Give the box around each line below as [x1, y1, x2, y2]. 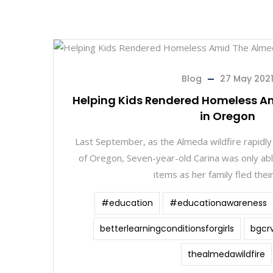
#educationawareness [169, 197, 267, 209]
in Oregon [200, 108, 255, 124]
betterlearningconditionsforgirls [100, 222, 234, 235]
